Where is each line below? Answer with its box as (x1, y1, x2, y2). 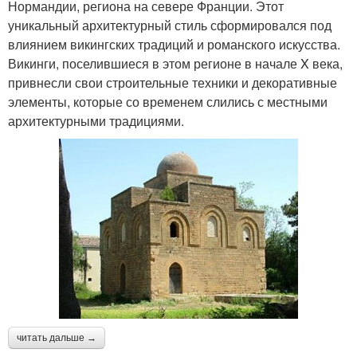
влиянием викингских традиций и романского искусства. (8, 34, 340, 53)
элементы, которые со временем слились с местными (8, 92, 328, 111)
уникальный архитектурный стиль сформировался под (8, 15, 331, 34)
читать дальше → (17, 331, 96, 343)
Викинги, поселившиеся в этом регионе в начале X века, (8, 53, 343, 73)
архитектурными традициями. (8, 111, 184, 130)
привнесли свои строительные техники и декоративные (8, 73, 337, 92)
